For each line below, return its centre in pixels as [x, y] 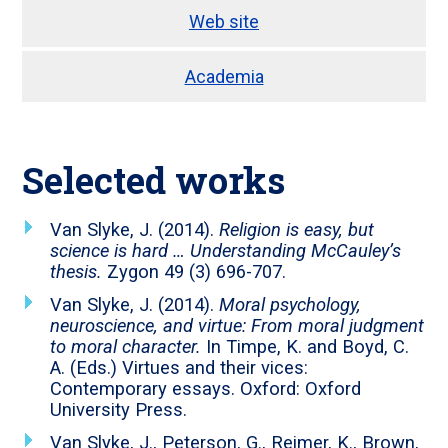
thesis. [76, 272]
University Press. [119, 410]
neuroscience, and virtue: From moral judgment [237, 326]
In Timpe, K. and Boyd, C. [305, 347]
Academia [224, 77]
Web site [224, 22]
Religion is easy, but [297, 230]
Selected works [154, 180]
